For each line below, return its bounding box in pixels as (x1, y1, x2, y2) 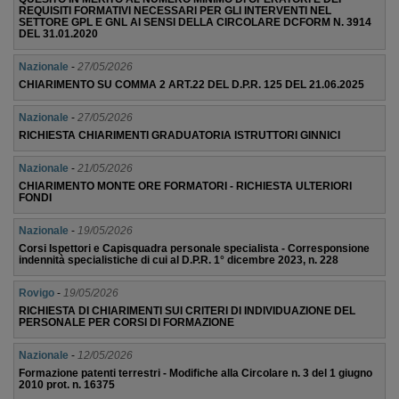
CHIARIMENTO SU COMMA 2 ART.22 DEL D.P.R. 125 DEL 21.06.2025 (19, 78, 364, 91)
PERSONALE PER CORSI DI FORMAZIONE (19, 316, 234, 329)
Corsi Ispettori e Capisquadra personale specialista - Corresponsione (19, 242, 370, 255)
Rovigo (19, 287, 54, 299)
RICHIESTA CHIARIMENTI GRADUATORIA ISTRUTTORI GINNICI (19, 129, 340, 142)
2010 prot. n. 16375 (19, 379, 115, 391)
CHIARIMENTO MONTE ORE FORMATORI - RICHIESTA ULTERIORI (19, 180, 352, 192)
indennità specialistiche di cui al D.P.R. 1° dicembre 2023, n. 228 (19, 254, 338, 266)
